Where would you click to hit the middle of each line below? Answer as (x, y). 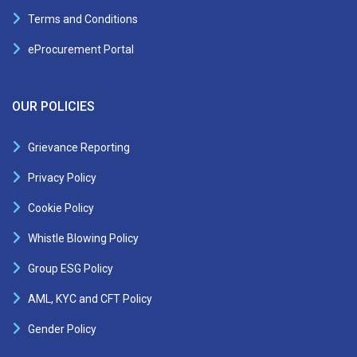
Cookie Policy (61, 208)
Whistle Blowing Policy (83, 238)
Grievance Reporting (79, 147)
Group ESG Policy (71, 268)
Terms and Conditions (83, 19)
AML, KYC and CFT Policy (90, 298)
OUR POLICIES (53, 106)
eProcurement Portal (81, 49)
